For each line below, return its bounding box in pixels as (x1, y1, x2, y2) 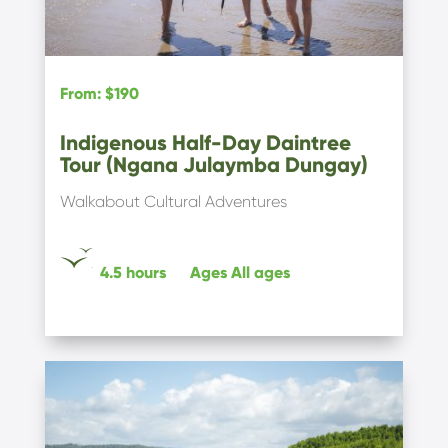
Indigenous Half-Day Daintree (59, 129, 351, 156)
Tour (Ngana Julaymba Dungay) (59, 151, 368, 178)
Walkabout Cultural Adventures (59, 191, 287, 211)
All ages (230, 262, 290, 282)
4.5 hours (99, 262, 166, 282)
